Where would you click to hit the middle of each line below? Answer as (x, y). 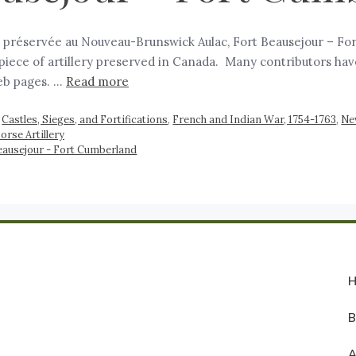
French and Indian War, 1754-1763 (255, 119)
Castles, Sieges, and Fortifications (85, 119)
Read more (97, 82)
